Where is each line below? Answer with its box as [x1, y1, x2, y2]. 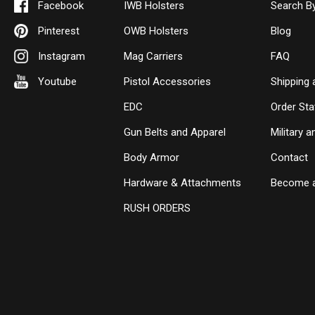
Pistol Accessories [124, 75, 212, 89]
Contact [271, 151, 309, 165]
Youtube [38, 75, 77, 89]
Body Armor [124, 151, 180, 165]
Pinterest [38, 25, 79, 38]
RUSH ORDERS [124, 202, 191, 215]
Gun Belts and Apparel [124, 126, 226, 139]
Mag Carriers [124, 50, 184, 63]
